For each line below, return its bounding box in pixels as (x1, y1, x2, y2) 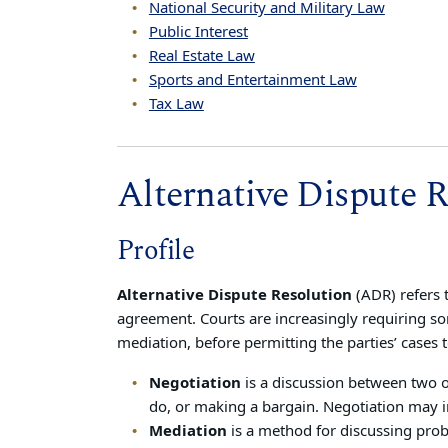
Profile (117, 230, 195, 272)
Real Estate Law (148, 45, 255, 67)
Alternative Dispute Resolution (117, 284, 352, 306)
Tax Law (148, 93, 204, 115)
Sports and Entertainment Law (148, 69, 357, 91)
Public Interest (148, 21, 248, 43)
